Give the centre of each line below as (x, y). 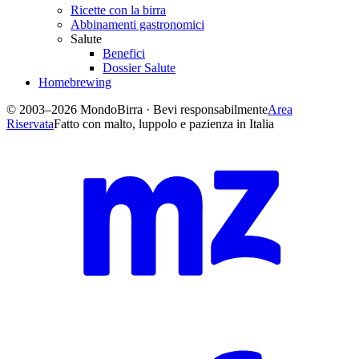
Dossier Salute (139, 68)
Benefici (124, 54)
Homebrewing (75, 83)
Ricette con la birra (118, 10)
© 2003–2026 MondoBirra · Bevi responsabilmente (137, 110)
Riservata (30, 124)
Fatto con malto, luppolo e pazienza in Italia (164, 124)
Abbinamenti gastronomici (137, 25)
